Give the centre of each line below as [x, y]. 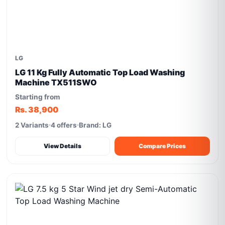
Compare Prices [162, 146]
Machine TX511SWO [56, 82]
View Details [63, 146]
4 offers [64, 125]
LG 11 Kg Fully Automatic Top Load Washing [100, 72]
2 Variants [32, 125]
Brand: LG [95, 125]
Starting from [38, 97]
